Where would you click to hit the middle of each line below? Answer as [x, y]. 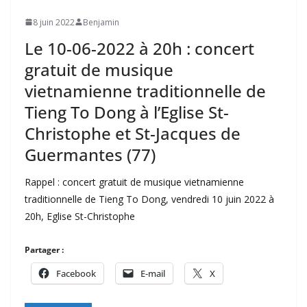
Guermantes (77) [90, 154]
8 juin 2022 [54, 22]
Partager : [44, 249]
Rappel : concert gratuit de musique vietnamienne [134, 182]
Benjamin [101, 22]
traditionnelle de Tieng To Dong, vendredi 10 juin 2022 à [149, 199]
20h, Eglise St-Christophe [80, 216]
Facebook [76, 273]
